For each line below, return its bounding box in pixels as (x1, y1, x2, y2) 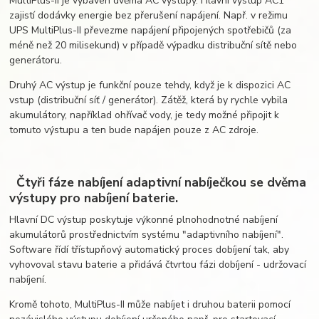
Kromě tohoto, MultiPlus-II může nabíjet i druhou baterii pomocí (9, 298, 291, 312)
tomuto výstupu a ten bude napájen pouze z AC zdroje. (9, 122, 259, 137)
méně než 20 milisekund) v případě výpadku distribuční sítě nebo (9, 38, 298, 52)
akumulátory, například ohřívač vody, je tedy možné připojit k (9, 108, 280, 122)
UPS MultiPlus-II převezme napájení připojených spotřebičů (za (9, 23, 292, 37)
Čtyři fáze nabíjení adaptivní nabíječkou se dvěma (9, 174, 307, 192)
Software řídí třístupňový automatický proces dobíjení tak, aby (9, 243, 290, 257)
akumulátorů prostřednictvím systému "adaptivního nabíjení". (9, 228, 284, 242)
